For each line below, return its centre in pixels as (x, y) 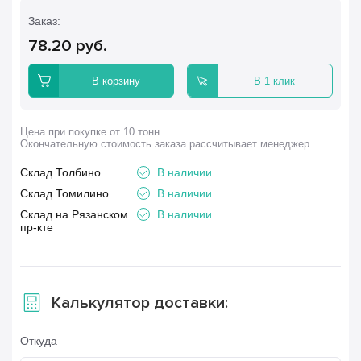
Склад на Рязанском (74, 214)
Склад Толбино (60, 172)
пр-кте (37, 227)
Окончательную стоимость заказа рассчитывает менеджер (165, 144)
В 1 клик (275, 81)
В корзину (116, 81)
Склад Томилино (64, 193)
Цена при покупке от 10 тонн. (91, 132)
